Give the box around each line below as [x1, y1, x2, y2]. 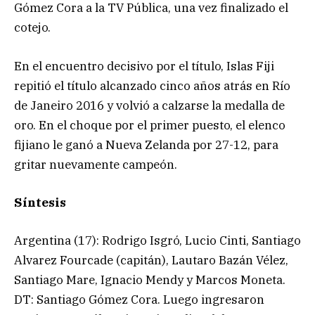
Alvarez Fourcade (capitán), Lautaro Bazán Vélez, [14, 252, 288, 268]
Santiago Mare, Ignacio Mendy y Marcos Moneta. [14, 271, 285, 288]
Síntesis [14, 194, 66, 210]
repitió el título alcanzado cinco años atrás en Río [14, 77, 290, 94]
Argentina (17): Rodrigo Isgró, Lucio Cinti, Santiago [14, 232, 301, 248]
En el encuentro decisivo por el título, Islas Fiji [14, 58, 274, 74]
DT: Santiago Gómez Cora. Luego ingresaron [14, 291, 264, 307]
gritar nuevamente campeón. [14, 156, 177, 172]
